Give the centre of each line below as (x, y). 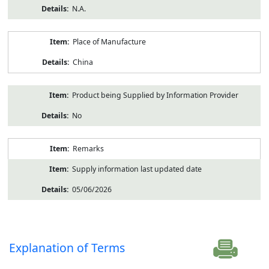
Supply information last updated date (137, 169)
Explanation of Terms (67, 247)
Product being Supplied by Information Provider (155, 95)
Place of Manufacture (109, 41)
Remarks (88, 148)
